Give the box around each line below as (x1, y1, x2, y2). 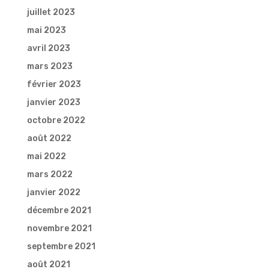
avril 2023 (26, 43, 70, 54)
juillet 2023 (26, 7, 75, 18)
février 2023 (26, 79, 81, 90)
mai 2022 (26, 151, 66, 162)
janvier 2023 (26, 97, 80, 108)
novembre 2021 (26, 223, 92, 234)
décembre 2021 (26, 205, 91, 216)
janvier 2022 (26, 187, 80, 198)
